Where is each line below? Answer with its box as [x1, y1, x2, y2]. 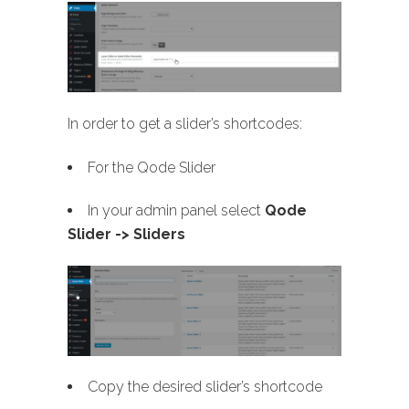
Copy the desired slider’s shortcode [88, 377, 322, 395]
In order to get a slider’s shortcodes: [68, 114, 302, 132]
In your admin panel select [88, 201, 265, 219]
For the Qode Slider [88, 158, 215, 176]
